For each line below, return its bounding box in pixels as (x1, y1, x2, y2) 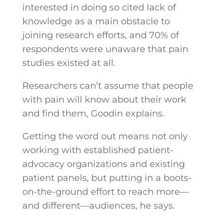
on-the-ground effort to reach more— (22, 186, 189, 197)
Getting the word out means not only (22, 131, 188, 142)
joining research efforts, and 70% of (22, 30, 179, 41)
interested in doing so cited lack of (22, 2, 176, 13)
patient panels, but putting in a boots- (22, 172, 192, 183)
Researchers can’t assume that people (22, 80, 193, 91)
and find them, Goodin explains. (22, 108, 165, 119)
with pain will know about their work (22, 94, 186, 105)
